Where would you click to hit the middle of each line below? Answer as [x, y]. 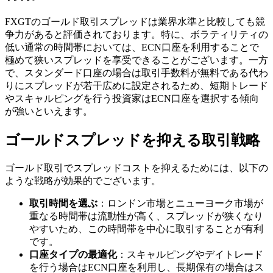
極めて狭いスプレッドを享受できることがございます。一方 [136, 60]
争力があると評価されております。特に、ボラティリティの [136, 34]
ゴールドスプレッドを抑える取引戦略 [133, 140]
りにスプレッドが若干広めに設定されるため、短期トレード [136, 85]
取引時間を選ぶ [63, 203]
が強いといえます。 [49, 111]
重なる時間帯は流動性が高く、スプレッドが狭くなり [146, 216]
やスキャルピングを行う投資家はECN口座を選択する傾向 [132, 98]
